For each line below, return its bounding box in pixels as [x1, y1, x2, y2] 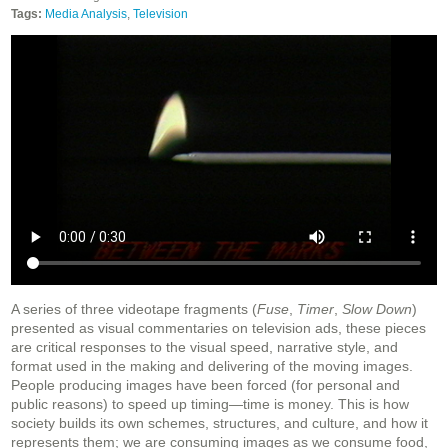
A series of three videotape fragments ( [11, 301, 257, 318]
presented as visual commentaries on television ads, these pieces [11, 320, 426, 337]
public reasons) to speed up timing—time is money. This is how [11, 396, 409, 413]
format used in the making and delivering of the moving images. [11, 358, 413, 375]
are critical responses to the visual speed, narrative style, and [11, 339, 398, 356]
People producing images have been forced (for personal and [11, 377, 400, 394]
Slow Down [342, 301, 412, 318]
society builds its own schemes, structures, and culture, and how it [11, 415, 428, 432]
